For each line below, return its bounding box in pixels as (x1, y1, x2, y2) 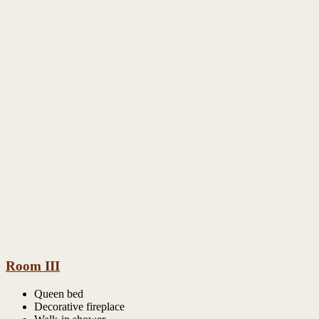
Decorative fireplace (34, 300, 125, 313)
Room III (6, 258, 60, 273)
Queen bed (34, 287, 83, 300)
